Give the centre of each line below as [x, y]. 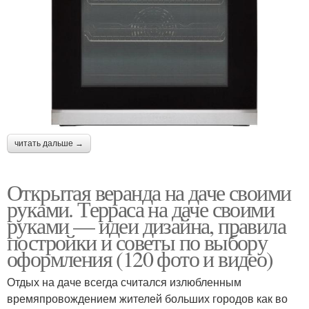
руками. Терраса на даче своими [140, 209]
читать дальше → [49, 144]
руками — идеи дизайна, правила [146, 226]
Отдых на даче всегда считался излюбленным [124, 282]
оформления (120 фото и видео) [140, 259]
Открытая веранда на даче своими [149, 192]
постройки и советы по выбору [137, 242]
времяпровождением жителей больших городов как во [147, 299]
